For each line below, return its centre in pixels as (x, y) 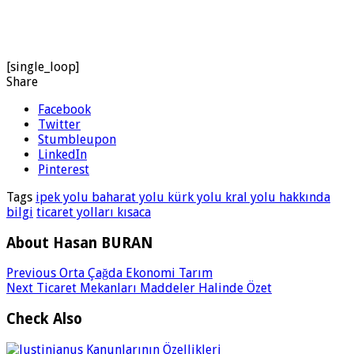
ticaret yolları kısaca (94, 212)
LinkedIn (62, 154)
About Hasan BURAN (80, 243)
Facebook (64, 109)
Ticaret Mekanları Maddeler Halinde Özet (153, 288)
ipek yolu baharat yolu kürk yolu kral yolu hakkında (183, 197)
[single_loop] (43, 66)
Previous (31, 273)
